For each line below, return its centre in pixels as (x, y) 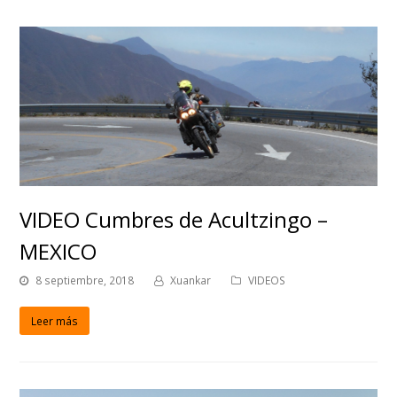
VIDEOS (267, 281)
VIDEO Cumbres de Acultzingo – (174, 220)
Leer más (55, 321)
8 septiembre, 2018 (85, 281)
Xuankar (191, 281)
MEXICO (58, 252)
